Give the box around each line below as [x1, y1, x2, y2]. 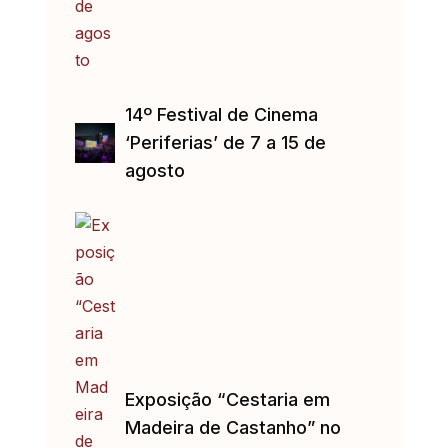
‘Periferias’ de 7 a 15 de [124, 132, 326, 154]
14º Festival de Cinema [124, 104, 318, 126]
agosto [124, 160, 185, 182]
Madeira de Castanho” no [124, 417, 341, 439]
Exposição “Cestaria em [124, 389, 330, 411]
